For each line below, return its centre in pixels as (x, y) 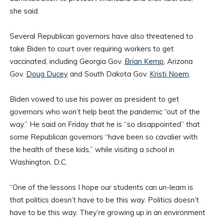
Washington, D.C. (39, 162)
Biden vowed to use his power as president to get (94, 99)
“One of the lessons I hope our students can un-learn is (101, 187)
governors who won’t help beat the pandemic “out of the (105, 112)
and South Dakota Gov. (109, 74)
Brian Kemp (144, 62)
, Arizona (178, 62)
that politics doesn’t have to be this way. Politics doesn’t (104, 200)
